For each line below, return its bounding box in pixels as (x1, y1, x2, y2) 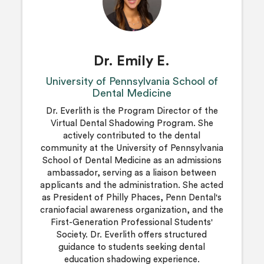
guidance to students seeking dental (58, 242, 206, 252)
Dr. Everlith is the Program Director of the (45, 106, 218, 115)
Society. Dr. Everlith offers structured (57, 230, 207, 239)
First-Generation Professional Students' (51, 217, 213, 227)
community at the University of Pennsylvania (40, 143, 223, 153)
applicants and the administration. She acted (40, 180, 224, 190)
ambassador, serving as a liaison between (47, 168, 217, 177)
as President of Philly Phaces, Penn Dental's (42, 193, 222, 202)
